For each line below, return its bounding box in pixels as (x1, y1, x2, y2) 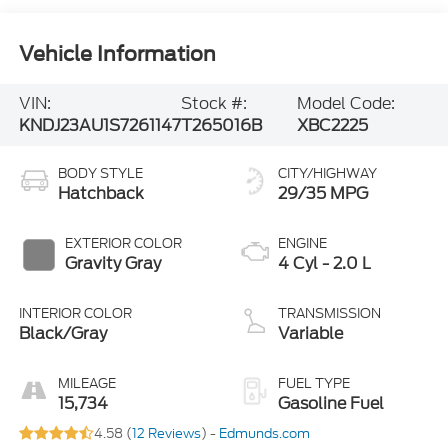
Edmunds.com (218, 423, 310, 443)
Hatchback (57, 181, 144, 205)
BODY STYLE (57, 163, 143, 183)
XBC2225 (296, 113, 368, 137)
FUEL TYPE (278, 373, 350, 393)
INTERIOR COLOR (18, 303, 132, 323)
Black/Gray (18, 321, 107, 345)
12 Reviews (131, 423, 201, 443)
